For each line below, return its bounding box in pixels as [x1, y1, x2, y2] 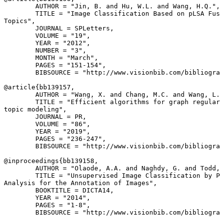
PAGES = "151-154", [4, 61, 106, 69]
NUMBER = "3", [4, 47, 86, 54]
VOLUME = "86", [4, 120, 90, 128]
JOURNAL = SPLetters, [4, 25, 114, 32]
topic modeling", [4, 106, 67, 113]
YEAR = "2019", [4, 128, 90, 135]
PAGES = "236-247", [4, 135, 106, 142]
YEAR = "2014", [4, 194, 90, 201]
